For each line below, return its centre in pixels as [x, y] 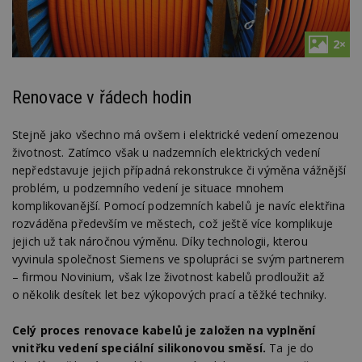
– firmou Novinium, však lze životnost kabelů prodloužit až [169, 276]
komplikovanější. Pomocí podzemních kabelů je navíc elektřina [179, 205]
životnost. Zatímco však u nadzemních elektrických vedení [166, 152]
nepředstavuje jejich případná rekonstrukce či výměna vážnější [179, 170]
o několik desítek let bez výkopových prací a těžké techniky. [170, 294]
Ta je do [290, 347]
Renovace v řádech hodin [102, 97]
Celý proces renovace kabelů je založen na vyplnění [164, 330]
